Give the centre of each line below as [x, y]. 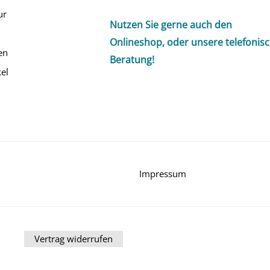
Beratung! [132, 59]
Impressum [162, 174]
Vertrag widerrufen [74, 239]
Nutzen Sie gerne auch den [171, 24]
